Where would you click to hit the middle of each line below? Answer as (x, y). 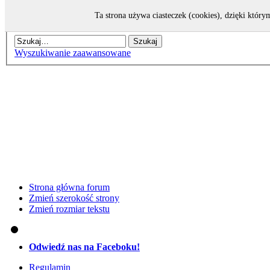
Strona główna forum (69, 187)
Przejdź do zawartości (46, 15)
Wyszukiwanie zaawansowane (73, 52)
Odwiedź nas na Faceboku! (84, 247)
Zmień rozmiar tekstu (69, 209)
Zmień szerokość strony (74, 198)
